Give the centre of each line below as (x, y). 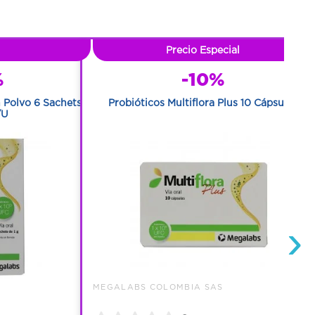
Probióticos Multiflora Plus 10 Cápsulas (203, 102)
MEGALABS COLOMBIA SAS (158, 287)
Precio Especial (203, 50)
